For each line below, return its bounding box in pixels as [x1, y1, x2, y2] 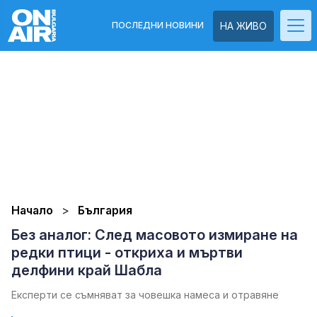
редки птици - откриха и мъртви [11, 244, 243, 261]
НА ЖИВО [220, 20, 267, 32]
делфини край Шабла [11, 262, 162, 279]
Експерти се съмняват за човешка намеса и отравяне [11, 289, 279, 301]
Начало [11, 203, 53, 217]
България [78, 203, 132, 217]
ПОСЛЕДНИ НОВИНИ [112, 20, 204, 30]
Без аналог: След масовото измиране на [11, 226, 298, 243]
